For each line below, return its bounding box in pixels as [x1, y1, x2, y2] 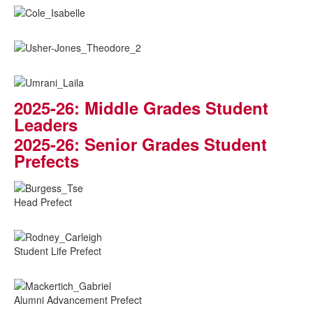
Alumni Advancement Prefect [14, 293, 142, 307]
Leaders [14, 112, 78, 137]
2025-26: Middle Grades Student [14, 96, 268, 120]
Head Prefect [14, 194, 72, 209]
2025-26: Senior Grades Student [14, 132, 267, 156]
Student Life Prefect [14, 243, 101, 258]
